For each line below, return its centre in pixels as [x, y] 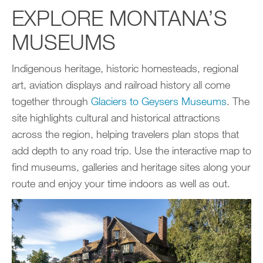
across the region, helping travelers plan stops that [125, 134]
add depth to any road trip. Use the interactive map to [131, 151]
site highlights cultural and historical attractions [116, 118]
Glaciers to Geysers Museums [159, 101]
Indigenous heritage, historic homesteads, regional [125, 68]
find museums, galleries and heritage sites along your [131, 167]
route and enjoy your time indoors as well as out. [121, 183]
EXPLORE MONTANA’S [119, 18]
